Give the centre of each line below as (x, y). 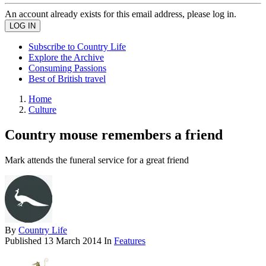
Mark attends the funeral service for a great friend (97, 160)
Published (24, 240)
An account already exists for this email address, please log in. (121, 14)
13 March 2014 (73, 240)
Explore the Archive (66, 57)
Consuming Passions (67, 68)
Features (130, 240)
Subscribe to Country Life (77, 47)
